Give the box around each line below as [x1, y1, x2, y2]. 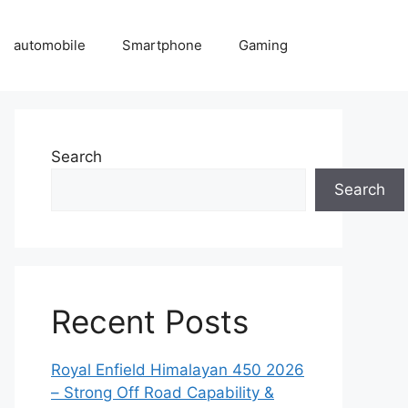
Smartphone [122, 36, 202, 54]
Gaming [239, 36, 288, 54]
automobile [14, 36, 86, 54]
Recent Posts [51, 302, 249, 341]
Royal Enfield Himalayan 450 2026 [51, 361, 304, 379]
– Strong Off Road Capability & [51, 383, 274, 402]
